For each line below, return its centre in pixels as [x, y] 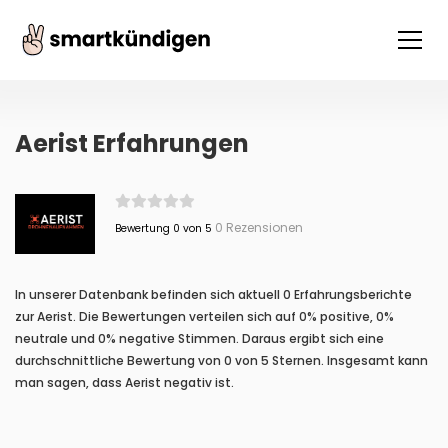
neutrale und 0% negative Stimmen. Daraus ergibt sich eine [199, 338]
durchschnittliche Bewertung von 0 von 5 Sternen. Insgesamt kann [221, 360]
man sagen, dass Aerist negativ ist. [124, 382]
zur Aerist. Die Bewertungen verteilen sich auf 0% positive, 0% [204, 316]
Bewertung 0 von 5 [163, 228]
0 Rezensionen [257, 227]
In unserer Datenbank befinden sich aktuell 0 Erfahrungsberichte [213, 294]
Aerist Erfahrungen [132, 143]
